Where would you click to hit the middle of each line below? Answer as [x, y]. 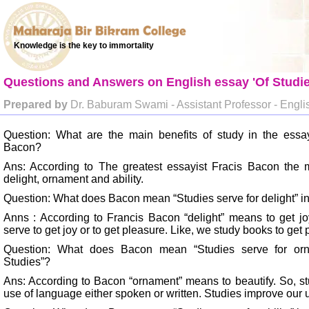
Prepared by [36, 104]
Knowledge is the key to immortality [84, 45]
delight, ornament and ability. [73, 179]
